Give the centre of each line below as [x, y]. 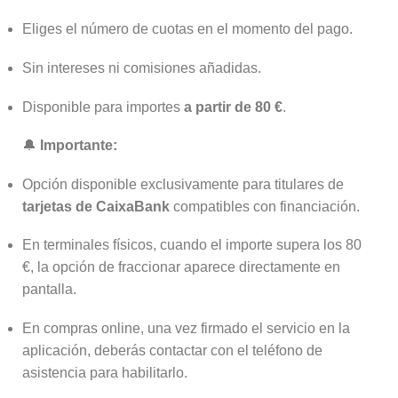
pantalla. [49, 290]
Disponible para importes [103, 107]
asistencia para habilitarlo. [105, 372]
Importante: [79, 146]
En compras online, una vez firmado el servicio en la [186, 328]
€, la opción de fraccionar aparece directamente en [181, 267]
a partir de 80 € [233, 107]
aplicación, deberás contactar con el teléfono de [172, 350]
